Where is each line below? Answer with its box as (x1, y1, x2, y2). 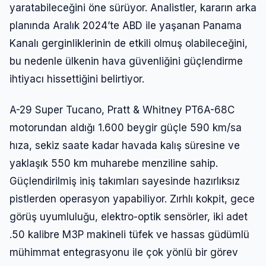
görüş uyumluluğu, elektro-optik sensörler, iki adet (9, 210, 248, 223)
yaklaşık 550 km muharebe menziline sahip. (9, 157, 218, 169)
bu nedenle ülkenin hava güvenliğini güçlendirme (9, 55, 243, 67)
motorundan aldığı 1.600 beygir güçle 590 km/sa (9, 121, 242, 134)
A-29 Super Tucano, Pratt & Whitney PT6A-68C (9, 103, 235, 116)
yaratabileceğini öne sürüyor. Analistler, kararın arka (9, 1, 256, 14)
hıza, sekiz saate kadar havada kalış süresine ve (9, 139, 240, 151)
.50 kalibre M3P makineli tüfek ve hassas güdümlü (9, 228, 249, 240)
